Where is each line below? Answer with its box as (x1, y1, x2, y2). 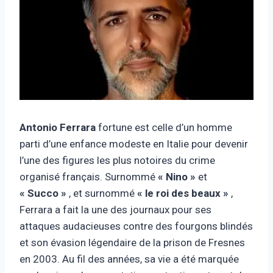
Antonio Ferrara (19, 121, 96, 133)
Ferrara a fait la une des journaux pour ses (19, 203, 211, 216)
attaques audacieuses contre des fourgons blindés (19, 219, 253, 232)
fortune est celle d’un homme (96, 121, 232, 133)
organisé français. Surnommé (19, 170, 158, 183)
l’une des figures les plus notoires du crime (19, 154, 215, 166)
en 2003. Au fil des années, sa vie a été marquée (19, 252, 239, 265)
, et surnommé (66, 186, 137, 199)
